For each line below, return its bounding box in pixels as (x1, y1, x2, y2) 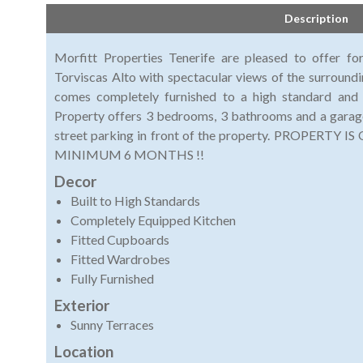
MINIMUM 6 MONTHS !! (54, 147, 204, 163)
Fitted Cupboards (70, 232, 169, 248)
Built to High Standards (70, 193, 200, 209)
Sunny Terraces (70, 317, 154, 333)
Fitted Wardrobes (70, 251, 170, 267)
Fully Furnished (70, 271, 154, 287)
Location (54, 343, 113, 361)
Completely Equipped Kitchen (70, 212, 236, 228)
